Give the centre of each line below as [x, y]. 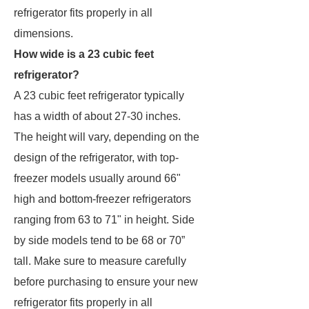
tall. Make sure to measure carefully [100, 261]
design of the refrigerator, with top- [96, 158]
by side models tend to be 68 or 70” [99, 240]
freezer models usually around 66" [97, 178]
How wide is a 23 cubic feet [84, 54]
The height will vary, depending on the [107, 137]
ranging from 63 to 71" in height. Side [104, 220]
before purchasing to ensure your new [106, 282]
